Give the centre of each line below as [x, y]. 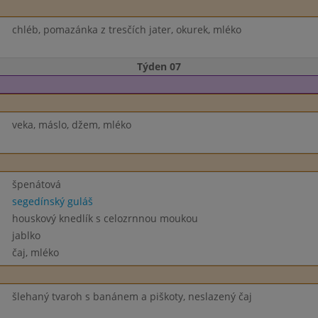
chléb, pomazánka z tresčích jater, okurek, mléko [126, 29]
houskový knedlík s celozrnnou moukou [105, 218]
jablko [26, 235]
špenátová [36, 184]
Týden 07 [159, 66]
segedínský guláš [52, 201]
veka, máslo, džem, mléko [71, 125]
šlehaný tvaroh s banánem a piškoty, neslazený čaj [132, 296]
